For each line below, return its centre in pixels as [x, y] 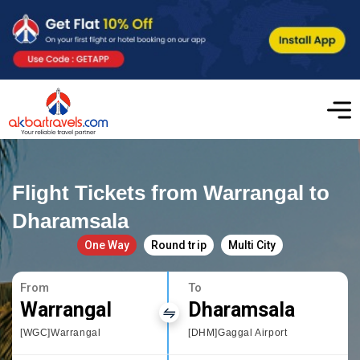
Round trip [179, 245]
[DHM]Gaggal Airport [238, 332]
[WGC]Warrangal [61, 332]
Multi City [252, 245]
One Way [107, 245]
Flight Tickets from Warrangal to [171, 192]
